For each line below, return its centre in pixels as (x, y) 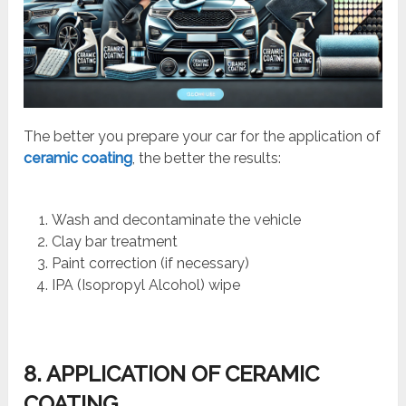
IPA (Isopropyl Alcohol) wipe (145, 285)
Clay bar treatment (114, 242)
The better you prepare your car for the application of (203, 137)
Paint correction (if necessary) (150, 264)
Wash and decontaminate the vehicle (176, 220)
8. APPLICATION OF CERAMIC (172, 374)
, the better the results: (207, 159)
